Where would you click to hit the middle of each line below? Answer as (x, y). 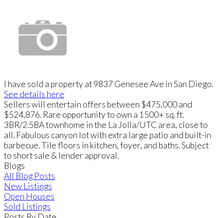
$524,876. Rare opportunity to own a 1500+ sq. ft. (94, 115)
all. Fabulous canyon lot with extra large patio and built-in (108, 135)
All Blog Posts (29, 176)
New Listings (28, 186)
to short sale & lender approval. (61, 156)
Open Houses (29, 197)
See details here (34, 94)
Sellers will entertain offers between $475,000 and (98, 105)
